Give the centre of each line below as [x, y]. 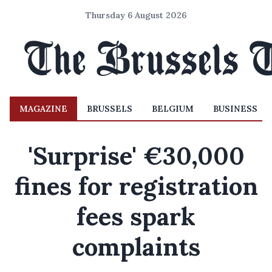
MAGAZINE [43, 109]
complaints [136, 247]
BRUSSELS [110, 109]
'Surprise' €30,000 [136, 156]
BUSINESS [235, 109]
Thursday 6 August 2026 [136, 15]
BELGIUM [173, 109]
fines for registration [136, 186]
